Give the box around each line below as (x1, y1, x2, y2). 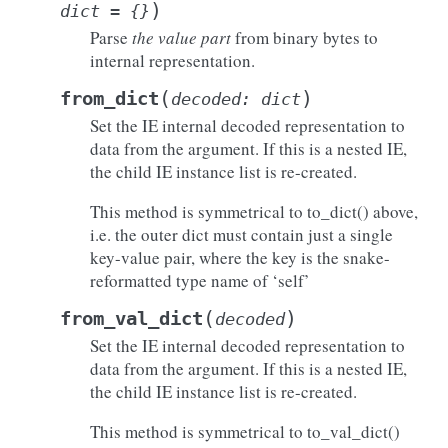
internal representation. (90, 49, 255, 72)
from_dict (60, 88, 159, 109)
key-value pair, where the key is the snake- (90, 246, 390, 269)
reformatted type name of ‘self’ (90, 269, 310, 292)
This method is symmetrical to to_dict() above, (90, 200, 418, 223)
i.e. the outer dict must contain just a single (90, 223, 393, 246)
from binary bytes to (231, 26, 378, 49)
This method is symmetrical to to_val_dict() (90, 420, 400, 443)
